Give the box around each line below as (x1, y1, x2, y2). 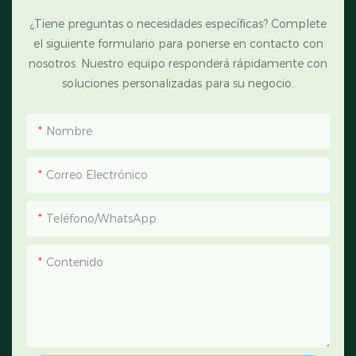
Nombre (45, 124, 92, 139)
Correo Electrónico (45, 168, 148, 183)
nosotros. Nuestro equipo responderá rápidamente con (29, 56, 327, 72)
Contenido (45, 255, 103, 270)
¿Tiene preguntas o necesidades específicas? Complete (29, 17, 327, 32)
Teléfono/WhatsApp (45, 211, 157, 226)
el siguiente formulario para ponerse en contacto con (33, 37, 323, 52)
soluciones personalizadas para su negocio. (62, 76, 294, 91)
